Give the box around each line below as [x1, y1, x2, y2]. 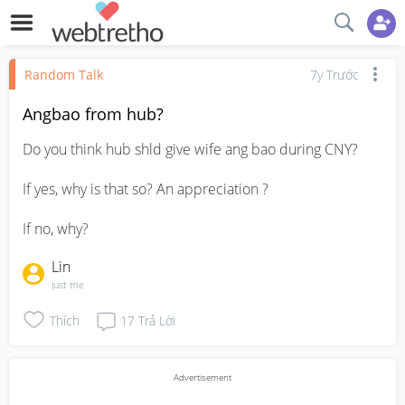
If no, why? [23, 219, 89, 239]
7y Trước [310, 65, 359, 83]
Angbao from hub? [23, 103, 164, 125]
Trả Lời [138, 311, 175, 329]
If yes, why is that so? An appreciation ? [23, 179, 268, 199]
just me [52, 278, 84, 291]
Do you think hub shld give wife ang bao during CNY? [23, 139, 358, 159]
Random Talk [24, 65, 103, 83]
